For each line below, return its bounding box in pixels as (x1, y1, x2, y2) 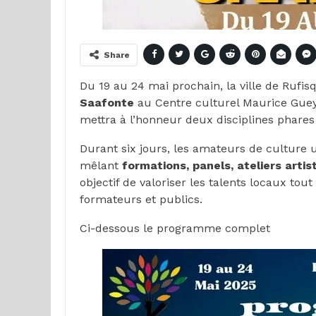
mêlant (80, 159, 122, 172)
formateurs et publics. (80, 193, 202, 206)
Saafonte (80, 96, 134, 109)
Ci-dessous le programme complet (80, 221, 270, 235)
